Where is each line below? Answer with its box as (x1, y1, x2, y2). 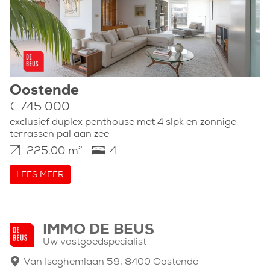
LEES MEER (16, 171, 64, 180)
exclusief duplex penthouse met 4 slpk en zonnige (10, 118, 236, 127)
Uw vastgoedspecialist (43, 237, 146, 247)
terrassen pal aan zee (10, 130, 109, 139)
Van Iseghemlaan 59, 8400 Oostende (24, 257, 198, 267)
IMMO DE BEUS (43, 223, 154, 237)
